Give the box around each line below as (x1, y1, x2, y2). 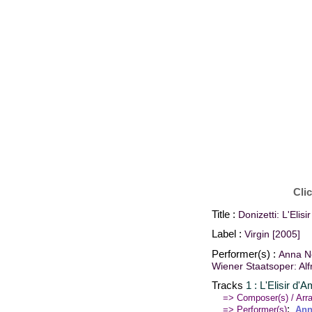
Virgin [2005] (244, 229, 300, 240)
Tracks (212, 279, 246, 291)
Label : (212, 228, 244, 240)
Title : (212, 208, 238, 221)
